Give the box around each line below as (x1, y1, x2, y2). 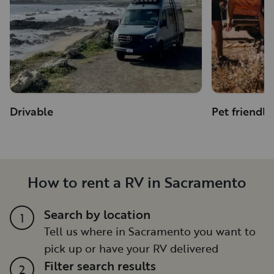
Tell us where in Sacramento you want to (44, 223, 256, 239)
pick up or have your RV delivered (44, 240, 218, 256)
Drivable (10, 103, 53, 119)
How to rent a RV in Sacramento (28, 171, 246, 193)
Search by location (44, 204, 150, 223)
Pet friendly (211, 103, 272, 119)
